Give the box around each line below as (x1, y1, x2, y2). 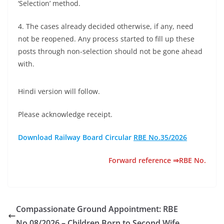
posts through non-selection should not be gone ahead (18, 46, 202, 56)
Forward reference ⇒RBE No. (108, 155, 206, 165)
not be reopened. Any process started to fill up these (18, 34, 194, 43)
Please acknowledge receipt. (18, 109, 112, 119)
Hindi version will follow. (18, 86, 100, 96)
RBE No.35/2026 (133, 132, 187, 142)
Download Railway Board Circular (18, 132, 133, 142)
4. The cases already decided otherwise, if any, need (18, 21, 193, 31)
